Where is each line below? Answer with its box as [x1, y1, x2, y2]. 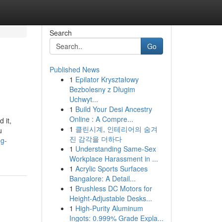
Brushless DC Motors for [75, 183, 152, 193]
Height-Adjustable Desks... [69, 193, 152, 203]
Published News [49, 64, 100, 74]
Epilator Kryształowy [75, 74, 139, 84]
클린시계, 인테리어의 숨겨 [75, 124, 158, 134]
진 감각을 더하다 [69, 134, 122, 144]
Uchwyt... [69, 94, 98, 104]
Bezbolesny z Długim [69, 84, 135, 94]
